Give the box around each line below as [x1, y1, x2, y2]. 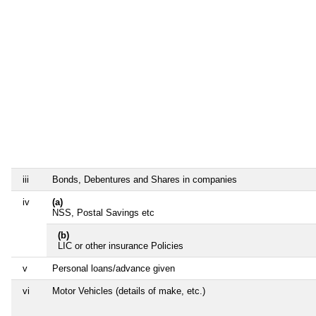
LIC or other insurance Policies [58, 240, 183, 251]
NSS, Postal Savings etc [52, 207, 154, 218]
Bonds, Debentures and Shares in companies [52, 174, 237, 185]
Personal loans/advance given [52, 262, 175, 274]
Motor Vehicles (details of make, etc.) [52, 285, 205, 296]
